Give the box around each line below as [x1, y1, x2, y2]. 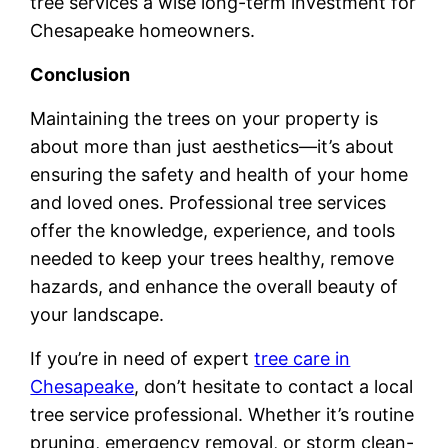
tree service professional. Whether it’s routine [30, 404, 415, 426]
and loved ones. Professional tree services [30, 192, 387, 214]
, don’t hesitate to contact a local [134, 376, 414, 398]
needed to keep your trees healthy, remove [30, 248, 395, 270]
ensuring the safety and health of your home [30, 164, 409, 186]
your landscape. [30, 304, 165, 326]
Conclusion [30, 64, 131, 86]
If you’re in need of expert [30, 348, 255, 370]
